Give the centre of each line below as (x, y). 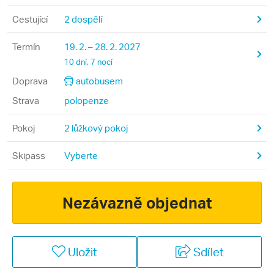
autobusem (99, 81)
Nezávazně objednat (137, 202)
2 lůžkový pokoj (96, 128)
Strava (26, 100)
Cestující (30, 19)
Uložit (83, 252)
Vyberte (81, 155)
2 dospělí (83, 19)
